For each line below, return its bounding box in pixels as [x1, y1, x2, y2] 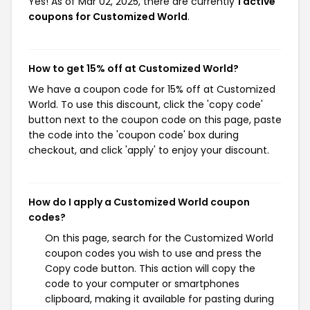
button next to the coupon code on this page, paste [28, 113, 282, 127]
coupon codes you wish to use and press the [45, 246, 262, 260]
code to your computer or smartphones [45, 277, 239, 291]
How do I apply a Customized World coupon [28, 195, 250, 209]
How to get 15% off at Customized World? [28, 62, 239, 75]
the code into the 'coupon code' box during [28, 128, 239, 142]
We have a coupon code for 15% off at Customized [28, 82, 275, 96]
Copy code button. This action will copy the [45, 262, 255, 275]
